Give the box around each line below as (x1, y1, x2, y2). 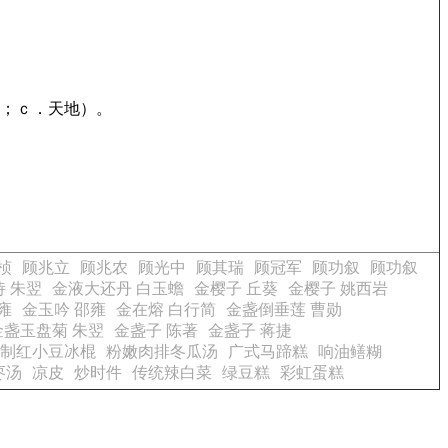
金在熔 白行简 (116, 301, 216, 318)
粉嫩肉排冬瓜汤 (106, 343, 218, 360)
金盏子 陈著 (114, 322, 198, 339)
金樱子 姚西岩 (288, 280, 388, 297)
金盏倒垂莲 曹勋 (226, 301, 342, 318)
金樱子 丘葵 (194, 280, 278, 297)
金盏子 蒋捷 (208, 322, 292, 339)
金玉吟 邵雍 (22, 301, 106, 318)
